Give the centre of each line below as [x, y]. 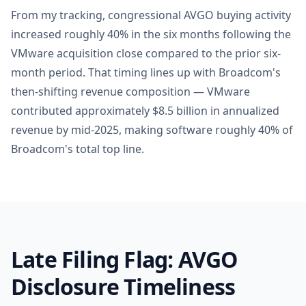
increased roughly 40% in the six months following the [151, 34]
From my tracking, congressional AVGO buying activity [151, 15]
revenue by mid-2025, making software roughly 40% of [152, 130]
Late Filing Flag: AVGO [124, 259]
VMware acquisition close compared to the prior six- [146, 53]
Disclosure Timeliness [123, 287]
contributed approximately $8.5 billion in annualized [145, 111]
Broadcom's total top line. [78, 149]
